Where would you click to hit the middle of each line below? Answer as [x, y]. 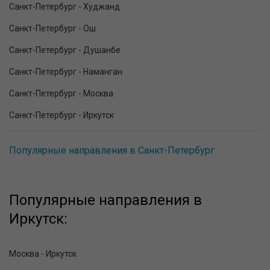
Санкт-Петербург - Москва [61, 94]
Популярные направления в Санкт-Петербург [112, 151]
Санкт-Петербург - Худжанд [64, 7]
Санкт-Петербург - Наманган [66, 72]
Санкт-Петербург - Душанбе [65, 50]
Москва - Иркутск [43, 254]
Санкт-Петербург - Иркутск [61, 115]
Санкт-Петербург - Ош [52, 29]
